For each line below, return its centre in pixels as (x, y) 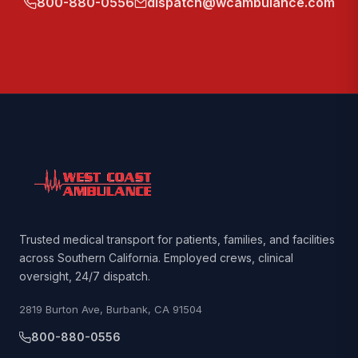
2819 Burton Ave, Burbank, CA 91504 (111, 310)
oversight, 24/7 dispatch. (85, 276)
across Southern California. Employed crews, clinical (156, 258)
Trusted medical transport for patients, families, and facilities (177, 240)
